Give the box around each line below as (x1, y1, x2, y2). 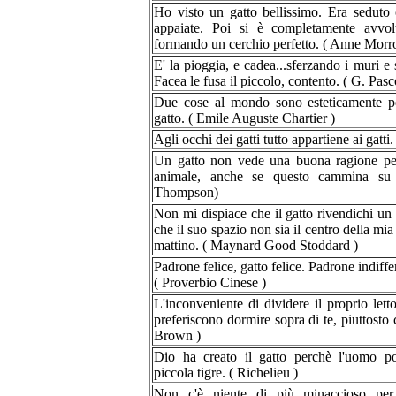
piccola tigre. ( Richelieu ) (154, 365, 298, 380)
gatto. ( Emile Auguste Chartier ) (154, 110, 335, 126)
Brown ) (154, 328, 201, 343)
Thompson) (154, 185, 218, 200)
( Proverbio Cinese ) (154, 275, 266, 290)
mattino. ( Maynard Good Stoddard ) (154, 238, 358, 253)
